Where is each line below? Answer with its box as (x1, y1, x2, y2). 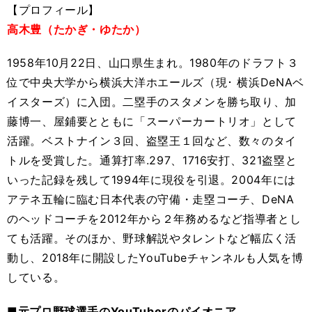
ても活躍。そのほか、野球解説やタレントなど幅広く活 (7, 231, 297, 245)
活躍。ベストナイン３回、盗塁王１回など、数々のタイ (7, 134, 297, 148)
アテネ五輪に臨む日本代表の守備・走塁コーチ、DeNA (7, 192, 295, 206)
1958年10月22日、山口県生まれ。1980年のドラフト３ (7, 56, 299, 70)
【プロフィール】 (7, 3, 100, 17)
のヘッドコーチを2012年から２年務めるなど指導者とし (7, 212, 302, 226)
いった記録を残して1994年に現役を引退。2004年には (7, 173, 296, 187)
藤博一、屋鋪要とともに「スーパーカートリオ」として (7, 114, 297, 128)
